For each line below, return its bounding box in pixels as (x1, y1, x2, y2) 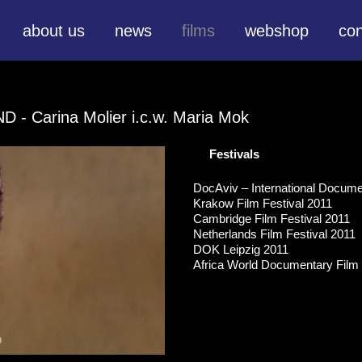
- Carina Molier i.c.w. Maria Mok (21, 108, 249, 126)
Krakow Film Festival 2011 (193, 196, 332, 210)
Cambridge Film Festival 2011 (193, 211, 350, 225)
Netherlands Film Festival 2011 (193, 226, 356, 241)
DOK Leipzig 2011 (193, 242, 288, 256)
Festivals (209, 147, 259, 161)
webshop (245, 22, 309, 40)
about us (23, 22, 85, 40)
